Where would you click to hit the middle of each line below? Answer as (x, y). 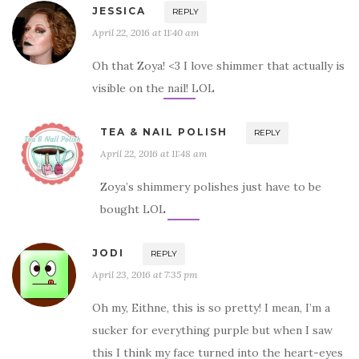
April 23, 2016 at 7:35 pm (145, 275)
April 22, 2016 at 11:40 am (146, 33)
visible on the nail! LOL (153, 89)
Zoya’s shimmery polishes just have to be (211, 187)
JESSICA (119, 11)
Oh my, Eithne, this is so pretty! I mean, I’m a (211, 308)
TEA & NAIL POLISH (164, 132)
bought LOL (133, 210)
